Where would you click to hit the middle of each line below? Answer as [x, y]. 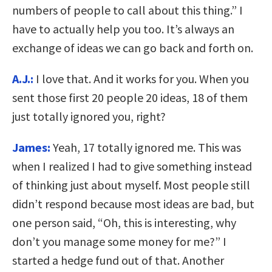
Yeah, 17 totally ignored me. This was [146, 148]
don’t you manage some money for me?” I [119, 242]
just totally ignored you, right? [89, 117]
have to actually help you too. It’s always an [123, 29]
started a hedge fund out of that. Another [118, 260]
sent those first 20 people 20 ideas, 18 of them [130, 98]
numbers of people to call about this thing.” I [127, 10]
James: [31, 148]
